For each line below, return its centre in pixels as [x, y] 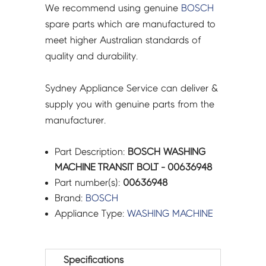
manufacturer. [76, 121]
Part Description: [91, 152]
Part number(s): [89, 183]
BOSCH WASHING [167, 152]
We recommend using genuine [113, 8]
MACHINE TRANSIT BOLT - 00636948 [134, 167]
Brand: [70, 198]
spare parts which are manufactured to [131, 24]
